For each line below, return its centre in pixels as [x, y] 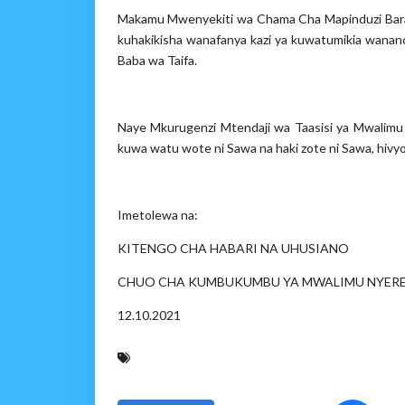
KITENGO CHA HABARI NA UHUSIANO [233, 248]
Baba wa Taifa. [157, 60]
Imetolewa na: [157, 215]
